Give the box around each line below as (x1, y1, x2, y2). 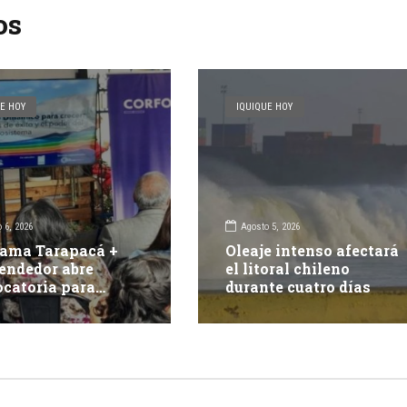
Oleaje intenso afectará (225, 241, 400, 261)
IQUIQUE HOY (236, 101, 293, 114)
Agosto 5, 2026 (241, 220, 301, 233)
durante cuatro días (225, 277, 372, 297)
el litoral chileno (225, 259, 351, 279)
